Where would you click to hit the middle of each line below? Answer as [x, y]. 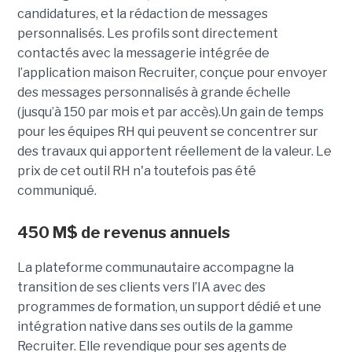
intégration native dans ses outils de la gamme [155, 326]
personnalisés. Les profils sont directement [147, 33]
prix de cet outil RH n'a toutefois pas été [136, 170]
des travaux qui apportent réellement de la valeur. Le [174, 151]
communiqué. [57, 190]
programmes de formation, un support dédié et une [169, 306]
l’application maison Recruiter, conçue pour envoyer [172, 72]
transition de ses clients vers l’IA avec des [141, 287]
